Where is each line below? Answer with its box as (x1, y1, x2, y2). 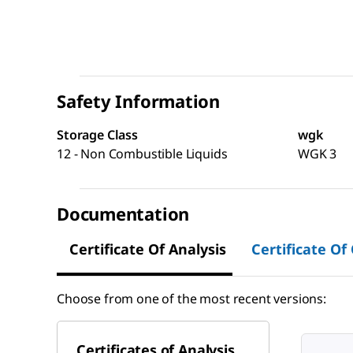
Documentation (57, 202, 190, 226)
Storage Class (57, 126, 138, 144)
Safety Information (57, 89, 221, 113)
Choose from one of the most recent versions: (57, 290, 326, 308)
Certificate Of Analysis (69, 239, 226, 258)
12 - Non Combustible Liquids (57, 145, 228, 163)
